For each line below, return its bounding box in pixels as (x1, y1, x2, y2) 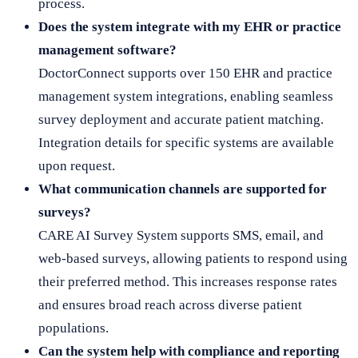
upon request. (38, 157, 115, 173)
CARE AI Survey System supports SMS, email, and (38, 227, 324, 243)
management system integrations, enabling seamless (38, 88, 333, 104)
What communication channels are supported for (38, 181, 327, 197)
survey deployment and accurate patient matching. (38, 111, 324, 127)
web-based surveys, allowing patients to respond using (38, 250, 348, 266)
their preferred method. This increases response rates (38, 273, 337, 289)
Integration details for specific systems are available (38, 134, 334, 150)
